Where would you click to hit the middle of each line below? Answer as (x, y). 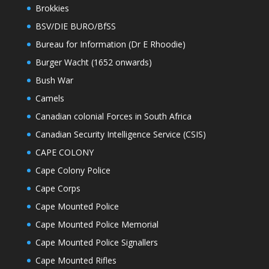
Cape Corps (58, 189)
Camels (50, 98)
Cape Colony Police (73, 171)
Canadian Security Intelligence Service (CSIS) (120, 134)
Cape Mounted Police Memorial (97, 225)
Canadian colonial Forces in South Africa (113, 116)
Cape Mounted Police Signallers (96, 243)
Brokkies (52, 8)
